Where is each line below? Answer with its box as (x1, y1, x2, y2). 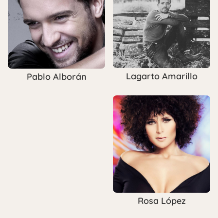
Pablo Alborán (26, 71, 87, 82)
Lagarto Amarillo (126, 71, 198, 82)
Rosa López (137, 195, 186, 207)
